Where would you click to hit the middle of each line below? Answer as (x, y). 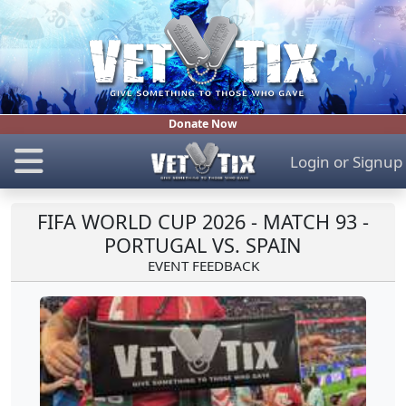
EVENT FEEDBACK (203, 266)
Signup (377, 161)
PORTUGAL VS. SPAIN (203, 246)
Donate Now (203, 124)
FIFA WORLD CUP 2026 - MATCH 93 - (203, 222)
